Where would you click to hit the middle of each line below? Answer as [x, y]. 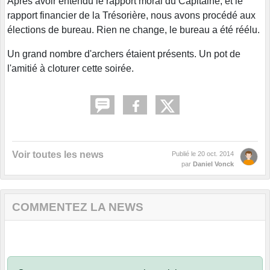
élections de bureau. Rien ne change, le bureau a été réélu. [133, 30]
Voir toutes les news [58, 155]
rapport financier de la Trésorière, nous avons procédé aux [131, 16]
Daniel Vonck [213, 164]
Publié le [185, 154]
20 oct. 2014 [216, 154]
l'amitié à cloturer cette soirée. [71, 69]
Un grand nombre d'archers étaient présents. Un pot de [124, 54]
